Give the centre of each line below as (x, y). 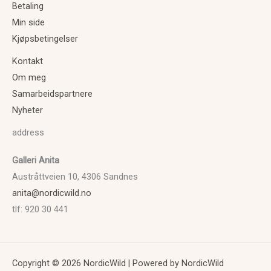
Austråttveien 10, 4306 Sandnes (75, 176)
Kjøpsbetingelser (45, 39)
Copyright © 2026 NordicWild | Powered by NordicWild (118, 263)
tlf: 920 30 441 (40, 209)
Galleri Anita (36, 160)
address (28, 133)
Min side (28, 23)
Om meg (29, 78)
